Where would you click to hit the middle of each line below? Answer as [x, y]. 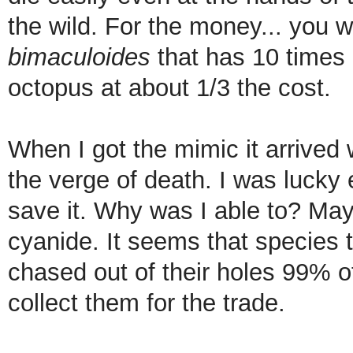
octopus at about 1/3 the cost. [169, 87]
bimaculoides [79, 57]
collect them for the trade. [147, 303]
